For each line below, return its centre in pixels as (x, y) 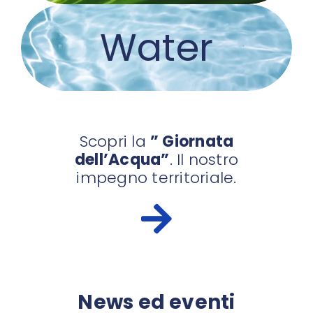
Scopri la (115, 142)
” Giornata (192, 142)
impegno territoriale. (156, 178)
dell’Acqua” (122, 160)
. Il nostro (204, 160)
